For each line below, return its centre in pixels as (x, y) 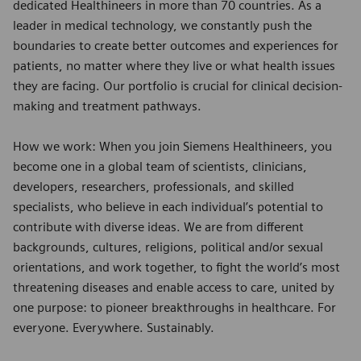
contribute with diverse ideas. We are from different (158, 226)
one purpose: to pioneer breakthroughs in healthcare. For (174, 307)
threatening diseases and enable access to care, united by (174, 287)
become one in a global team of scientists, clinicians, (160, 166)
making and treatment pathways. (107, 106)
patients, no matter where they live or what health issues (174, 65)
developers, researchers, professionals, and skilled (154, 186)
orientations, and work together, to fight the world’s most (176, 267)
